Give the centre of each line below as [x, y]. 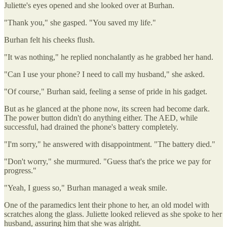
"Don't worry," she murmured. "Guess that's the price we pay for [107, 161]
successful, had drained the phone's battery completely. [91, 127]
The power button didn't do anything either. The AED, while [101, 118]
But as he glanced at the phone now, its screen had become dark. [107, 108]
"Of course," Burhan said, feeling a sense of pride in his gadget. [106, 91]
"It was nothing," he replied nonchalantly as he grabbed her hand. [109, 57]
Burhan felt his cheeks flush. [49, 40]
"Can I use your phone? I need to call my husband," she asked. [104, 74]
